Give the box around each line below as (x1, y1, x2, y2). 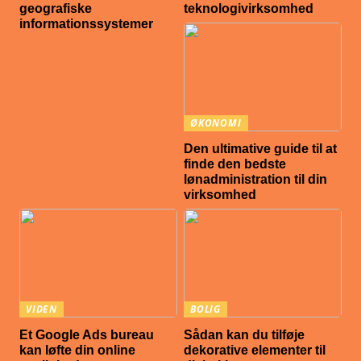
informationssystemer (19, 16, 154, 31)
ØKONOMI (190, 116, 242, 131)
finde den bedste (184, 157, 287, 172)
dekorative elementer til (184, 343, 326, 358)
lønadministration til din (184, 172, 328, 187)
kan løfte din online (19, 343, 136, 358)
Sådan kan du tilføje (184, 328, 305, 342)
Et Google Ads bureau (19, 328, 155, 342)
